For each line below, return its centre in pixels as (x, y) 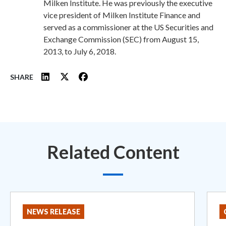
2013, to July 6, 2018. (80, 51)
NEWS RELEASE (53, 211)
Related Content (113, 152)
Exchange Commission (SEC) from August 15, (121, 39)
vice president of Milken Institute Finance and (122, 15)
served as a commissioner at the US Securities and (128, 27)
